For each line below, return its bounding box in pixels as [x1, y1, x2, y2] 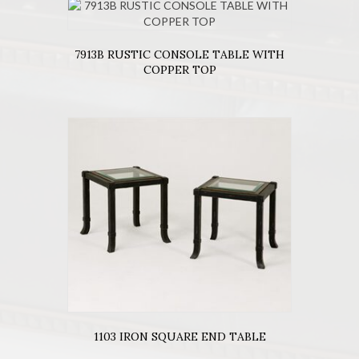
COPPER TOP [143, 62, 216, 77]
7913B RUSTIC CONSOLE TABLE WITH [75, 46, 284, 62]
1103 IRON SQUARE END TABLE [93, 329, 266, 344]
